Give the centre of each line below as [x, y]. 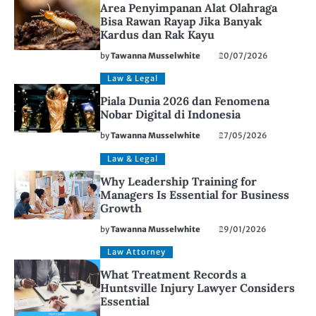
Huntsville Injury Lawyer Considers [198, 288]
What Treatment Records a [174, 275]
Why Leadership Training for [179, 182]
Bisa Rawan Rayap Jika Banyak [182, 22]
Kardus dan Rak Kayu [158, 35]
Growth [121, 208]
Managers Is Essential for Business [195, 195]
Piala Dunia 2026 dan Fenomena [185, 101]
